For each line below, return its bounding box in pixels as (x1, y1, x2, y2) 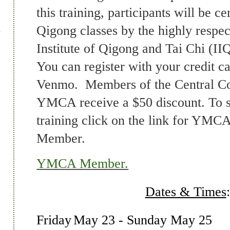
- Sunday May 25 (115, 212, 213, 227)
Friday (36, 212, 72, 227)
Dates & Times (145, 184, 226, 199)
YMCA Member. (36, 156, 129, 171)
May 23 (73, 212, 116, 227)
